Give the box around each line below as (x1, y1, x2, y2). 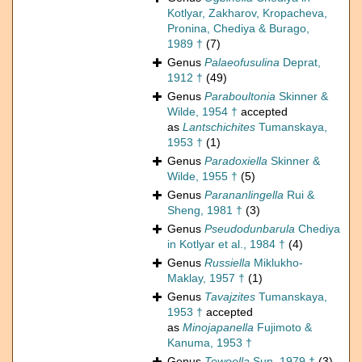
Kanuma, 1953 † (167, 336, 252, 350)
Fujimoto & (254, 321, 312, 335)
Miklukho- (250, 256, 303, 270)
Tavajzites (204, 290, 255, 304)
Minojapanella (183, 321, 254, 335)
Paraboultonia (204, 90, 276, 103)
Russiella (204, 256, 250, 270)
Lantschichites (183, 120, 255, 134)
